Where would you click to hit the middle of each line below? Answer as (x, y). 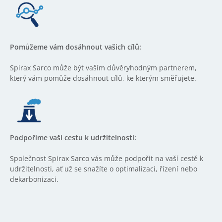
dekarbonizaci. (34, 179)
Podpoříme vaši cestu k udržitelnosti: (73, 138)
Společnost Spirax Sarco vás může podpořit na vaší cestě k (107, 158)
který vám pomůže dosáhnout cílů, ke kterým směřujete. (103, 78)
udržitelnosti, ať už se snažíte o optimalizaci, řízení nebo (104, 169)
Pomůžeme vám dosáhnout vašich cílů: (76, 47)
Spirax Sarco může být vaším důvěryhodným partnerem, (103, 68)
